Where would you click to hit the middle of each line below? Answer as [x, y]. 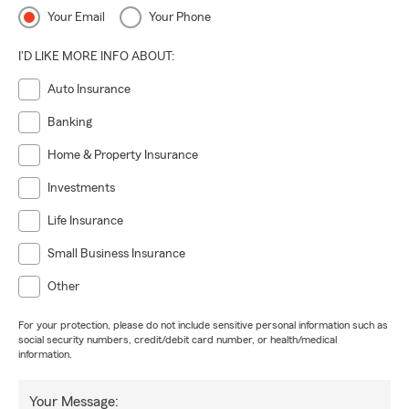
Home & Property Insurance [123, 155]
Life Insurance [85, 221]
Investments [81, 188]
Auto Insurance [89, 89]
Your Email [76, 17]
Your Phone [180, 17]
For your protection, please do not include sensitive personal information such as [203, 325]
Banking [70, 122]
